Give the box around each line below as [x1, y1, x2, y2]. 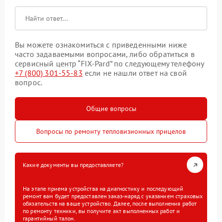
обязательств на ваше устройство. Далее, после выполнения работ [23, 200, 197, 208]
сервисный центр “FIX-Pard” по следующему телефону [15, 58, 204, 69]
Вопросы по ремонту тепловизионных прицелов [36, 127, 186, 136]
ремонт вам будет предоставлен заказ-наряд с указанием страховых [23, 192, 203, 200]
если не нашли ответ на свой [82, 68, 187, 78]
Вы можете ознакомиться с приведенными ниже [15, 40, 187, 50]
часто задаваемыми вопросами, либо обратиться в [15, 49, 195, 59]
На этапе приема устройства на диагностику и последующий [23, 185, 184, 193]
